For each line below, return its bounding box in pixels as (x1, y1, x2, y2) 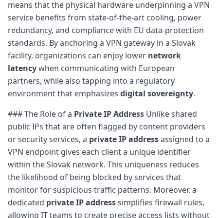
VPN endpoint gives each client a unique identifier (8, 146, 191, 157)
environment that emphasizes (8, 88, 120, 99)
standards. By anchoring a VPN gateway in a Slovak (8, 37, 196, 48)
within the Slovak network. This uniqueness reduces (8, 159, 199, 170)
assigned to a (159, 133, 210, 145)
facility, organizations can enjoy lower (8, 50, 148, 61)
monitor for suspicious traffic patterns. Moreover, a (8, 184, 197, 195)
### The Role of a (8, 108, 74, 119)
